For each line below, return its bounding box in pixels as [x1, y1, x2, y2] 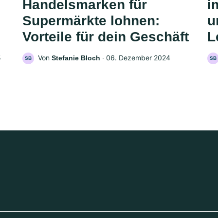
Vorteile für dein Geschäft [22, 29, 189, 45]
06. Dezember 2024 [106, 54, 170, 62]
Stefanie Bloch [52, 54, 100, 62]
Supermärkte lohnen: [22, 13, 160, 29]
